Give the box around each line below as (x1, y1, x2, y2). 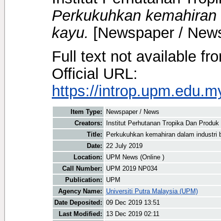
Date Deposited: (54, 199, 102, 207)
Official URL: (52, 65, 138, 82)
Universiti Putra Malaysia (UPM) (106, 187, 198, 195)
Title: (87, 131, 102, 139)
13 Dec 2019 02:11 (106, 210, 159, 218)
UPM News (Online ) (106, 153, 164, 161)
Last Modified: (59, 210, 102, 218)
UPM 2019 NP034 (106, 165, 157, 173)
